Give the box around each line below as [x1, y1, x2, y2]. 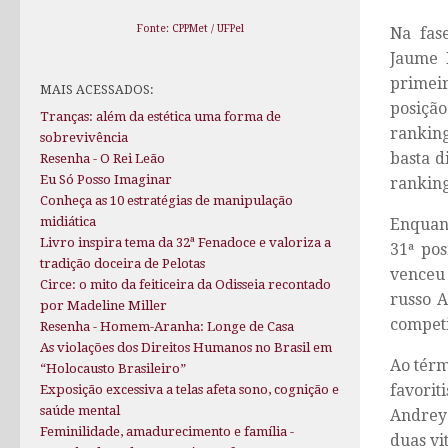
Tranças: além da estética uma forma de [40, 109, 281, 125]
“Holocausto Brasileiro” [40, 361, 186, 377]
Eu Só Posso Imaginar [40, 172, 172, 188]
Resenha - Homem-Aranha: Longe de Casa [40, 319, 294, 335]
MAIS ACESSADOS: [40, 82, 154, 98]
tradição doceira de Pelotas [40, 256, 205, 272]
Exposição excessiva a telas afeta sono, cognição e [40, 382, 339, 398]
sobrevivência [40, 130, 128, 146]
